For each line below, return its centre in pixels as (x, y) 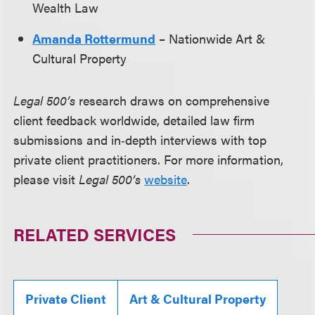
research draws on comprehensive (174, 101)
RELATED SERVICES (95, 234)
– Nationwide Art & (211, 39)
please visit (46, 179)
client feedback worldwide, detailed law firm (134, 120)
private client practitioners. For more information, (149, 160)
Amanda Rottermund (94, 39)
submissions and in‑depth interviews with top (140, 140)
